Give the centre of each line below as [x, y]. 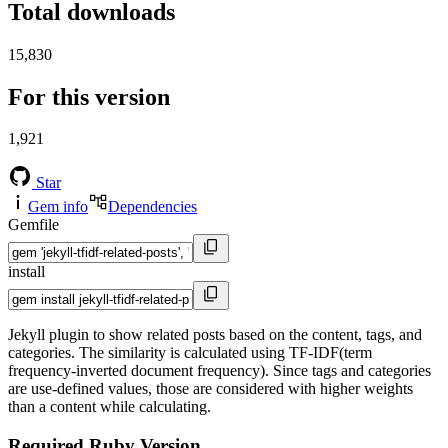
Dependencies [152, 207]
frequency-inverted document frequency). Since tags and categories [219, 371]
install [26, 272]
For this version [89, 96]
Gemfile [33, 225]
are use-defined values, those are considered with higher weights [210, 389]
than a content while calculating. [109, 407]
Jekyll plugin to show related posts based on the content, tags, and [215, 335]
